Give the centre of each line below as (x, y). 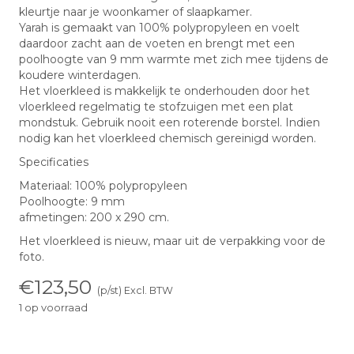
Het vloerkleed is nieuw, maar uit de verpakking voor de (172, 241)
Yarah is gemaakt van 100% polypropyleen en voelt (159, 28)
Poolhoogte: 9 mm (72, 201)
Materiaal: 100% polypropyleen (103, 186)
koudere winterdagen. (80, 75)
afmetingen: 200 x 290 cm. (94, 217)
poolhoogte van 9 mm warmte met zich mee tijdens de (174, 59)
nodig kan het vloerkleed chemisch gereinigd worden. (168, 138)
